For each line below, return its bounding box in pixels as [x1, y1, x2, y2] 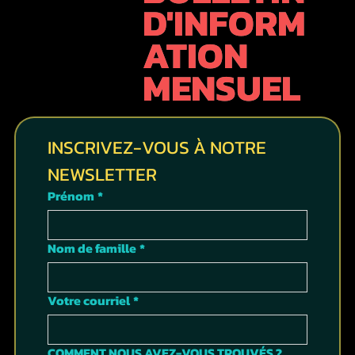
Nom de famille [47, 239, 136, 258]
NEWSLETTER [47, 161, 157, 189]
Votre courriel [47, 291, 130, 311]
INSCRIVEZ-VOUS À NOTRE [47, 134, 266, 162]
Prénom [47, 186, 94, 206]
